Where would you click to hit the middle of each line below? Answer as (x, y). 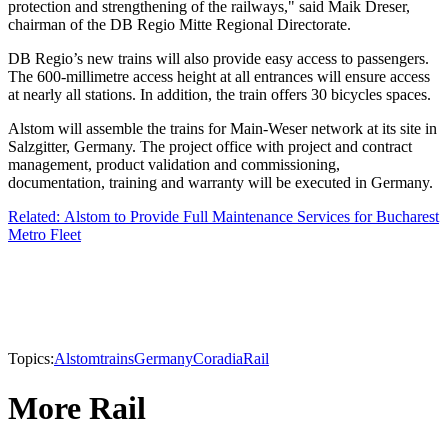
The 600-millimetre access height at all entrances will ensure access (219, 77)
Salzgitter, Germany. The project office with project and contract (210, 147)
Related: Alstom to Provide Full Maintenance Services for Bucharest (223, 217)
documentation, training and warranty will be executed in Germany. (220, 183)
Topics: (31, 359)
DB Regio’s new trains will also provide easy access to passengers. (218, 59)
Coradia (218, 359)
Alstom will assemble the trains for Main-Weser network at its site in (222, 129)
